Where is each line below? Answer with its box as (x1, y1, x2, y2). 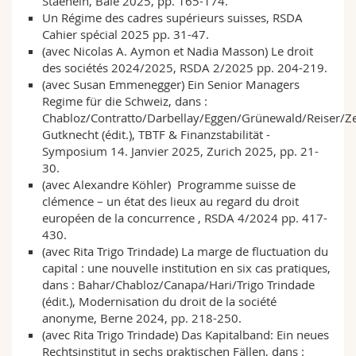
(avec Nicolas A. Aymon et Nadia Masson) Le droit (41, 43, 313, 60)
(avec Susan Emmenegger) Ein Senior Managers (41, 76, 300, 93)
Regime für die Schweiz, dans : (41, 93, 207, 110)
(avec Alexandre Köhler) (41, 176, 177, 193)
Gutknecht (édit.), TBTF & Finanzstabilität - (41, 126, 270, 143)
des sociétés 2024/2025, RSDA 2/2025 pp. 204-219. (41, 60, 327, 76)
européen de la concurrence (41, 210, 195, 226)
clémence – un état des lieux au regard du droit (41, 193, 299, 210)
